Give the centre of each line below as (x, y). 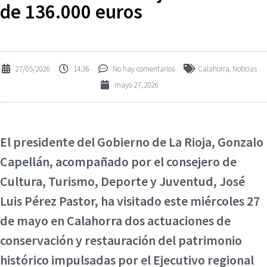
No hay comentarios (144, 69)
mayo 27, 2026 (136, 85)
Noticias (245, 69)
